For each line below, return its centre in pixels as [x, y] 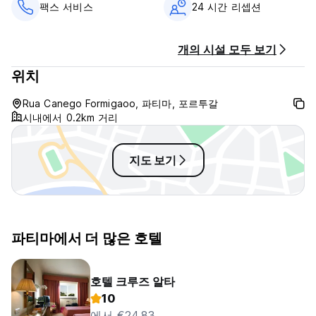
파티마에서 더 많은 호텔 [87, 239]
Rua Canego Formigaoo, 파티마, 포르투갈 [121, 104]
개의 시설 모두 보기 [227, 50]
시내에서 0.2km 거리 [71, 118]
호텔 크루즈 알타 [133, 282]
